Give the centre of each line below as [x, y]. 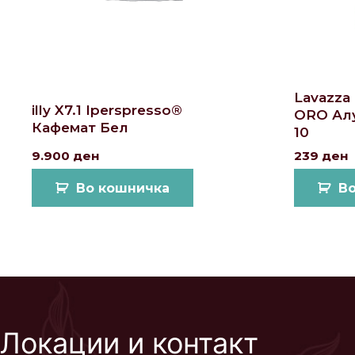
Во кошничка [123, 189]
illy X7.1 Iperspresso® [107, 111]
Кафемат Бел [80, 128]
